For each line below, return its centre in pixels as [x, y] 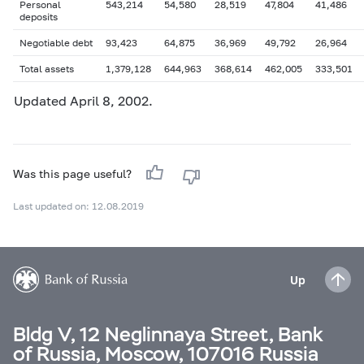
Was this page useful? [74, 173]
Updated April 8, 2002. [83, 100]
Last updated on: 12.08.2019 [78, 206]
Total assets [47, 69]
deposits [39, 17]
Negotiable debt [56, 43]
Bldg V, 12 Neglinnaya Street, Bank [168, 334]
